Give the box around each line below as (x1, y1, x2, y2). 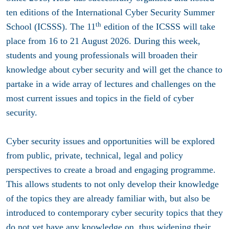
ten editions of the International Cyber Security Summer (6, 7, 215, 18)
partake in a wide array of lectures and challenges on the (6, 79, 216, 89)
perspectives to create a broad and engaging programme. (6, 165, 216, 175)
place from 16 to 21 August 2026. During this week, (6, 36, 200, 47)
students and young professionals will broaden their (6, 50, 197, 61)
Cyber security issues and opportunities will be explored (6, 136, 215, 147)
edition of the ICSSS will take (101, 21, 215, 32)
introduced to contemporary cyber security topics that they (6, 208, 223, 218)
